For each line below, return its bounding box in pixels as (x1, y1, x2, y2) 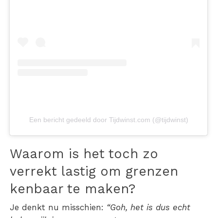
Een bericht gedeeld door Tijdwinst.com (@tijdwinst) (29, 115, 188, 124)
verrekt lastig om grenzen (10, 163, 178, 179)
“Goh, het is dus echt (107, 202, 190, 212)
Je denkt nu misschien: (10, 202, 107, 212)
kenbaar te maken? (10, 181, 136, 197)
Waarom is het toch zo (10, 145, 158, 162)
